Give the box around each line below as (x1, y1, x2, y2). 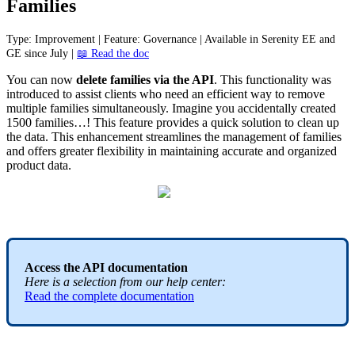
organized (288, 144, 337, 158)
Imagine (172, 101, 212, 116)
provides (156, 116, 199, 130)
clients (105, 87, 136, 101)
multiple (6, 101, 47, 116)
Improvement (35, 33, 95, 46)
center (191, 275, 222, 289)
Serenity (261, 33, 299, 46)
